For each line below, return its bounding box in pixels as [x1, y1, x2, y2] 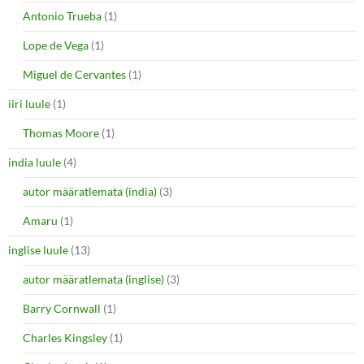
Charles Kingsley [23, 330, 107, 344]
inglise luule [8, 242, 68, 257]
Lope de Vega [23, 37, 89, 52]
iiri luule [8, 96, 50, 110]
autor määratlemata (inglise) [23, 271, 164, 286]
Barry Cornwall [23, 301, 101, 315]
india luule [8, 154, 61, 169]
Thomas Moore [23, 125, 99, 140]
